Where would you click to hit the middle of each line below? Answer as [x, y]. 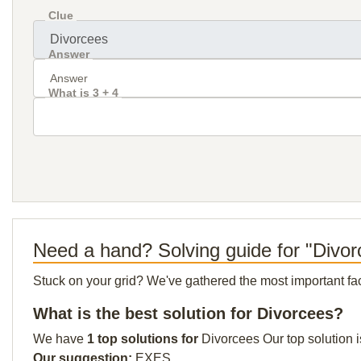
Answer [69, 54]
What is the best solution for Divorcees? [188, 313]
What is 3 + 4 [83, 93]
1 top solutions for [144, 339]
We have [60, 339]
